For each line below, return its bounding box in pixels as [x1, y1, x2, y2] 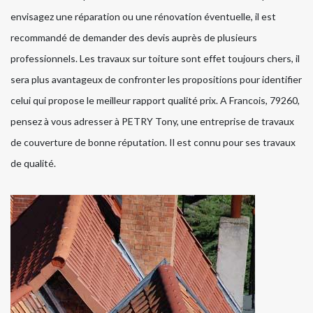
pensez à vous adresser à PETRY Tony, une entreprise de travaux [10, 115, 294, 128]
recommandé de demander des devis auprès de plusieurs [10, 31, 257, 44]
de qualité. [10, 157, 56, 170]
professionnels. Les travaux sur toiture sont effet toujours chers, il [10, 52, 300, 65]
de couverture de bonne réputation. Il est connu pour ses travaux [10, 136, 296, 149]
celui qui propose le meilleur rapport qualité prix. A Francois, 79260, [10, 94, 300, 107]
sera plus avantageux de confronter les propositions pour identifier [10, 73, 302, 86]
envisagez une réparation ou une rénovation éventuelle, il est [10, 10, 276, 23]
